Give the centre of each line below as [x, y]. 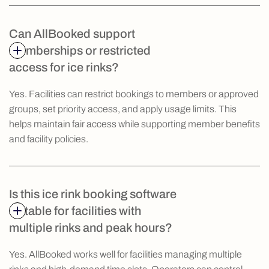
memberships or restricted [80, 51]
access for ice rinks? [64, 68]
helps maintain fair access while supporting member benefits [134, 124]
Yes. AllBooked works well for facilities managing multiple [125, 255]
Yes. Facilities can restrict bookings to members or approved [134, 94]
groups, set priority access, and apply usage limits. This [123, 109]
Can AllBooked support [72, 34]
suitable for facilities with [75, 211]
